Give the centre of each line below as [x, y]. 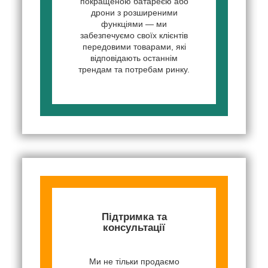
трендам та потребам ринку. [134, 69]
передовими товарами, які [134, 46]
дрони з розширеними [134, 12]
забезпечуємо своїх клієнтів [134, 35]
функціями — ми [134, 24]
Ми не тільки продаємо [134, 261]
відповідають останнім [134, 58]
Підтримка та [134, 217]
